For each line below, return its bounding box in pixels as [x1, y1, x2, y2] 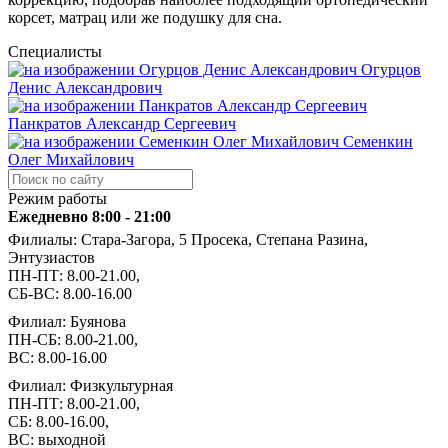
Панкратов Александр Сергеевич [8, 114, 236, 132]
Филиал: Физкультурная [8, 376, 173, 394]
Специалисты [8, 42, 102, 60]
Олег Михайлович [8, 150, 134, 168]
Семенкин [343, 132, 413, 150]
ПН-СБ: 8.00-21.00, [8, 330, 138, 348]
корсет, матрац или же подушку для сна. [8, 8, 282, 26]
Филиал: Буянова [8, 312, 126, 330]
